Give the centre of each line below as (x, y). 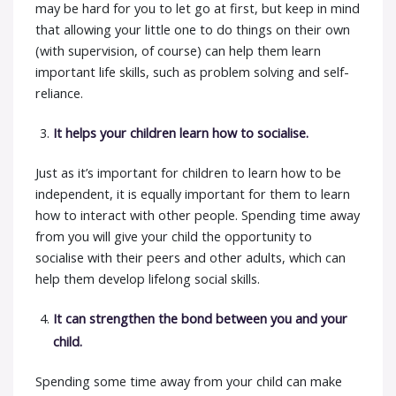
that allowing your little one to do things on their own (193, 29)
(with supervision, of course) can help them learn (178, 50)
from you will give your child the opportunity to (174, 236)
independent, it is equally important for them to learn (193, 194)
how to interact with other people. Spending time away (198, 215)
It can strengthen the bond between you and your (200, 318)
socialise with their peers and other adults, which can (190, 257)
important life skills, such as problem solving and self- (192, 72)
